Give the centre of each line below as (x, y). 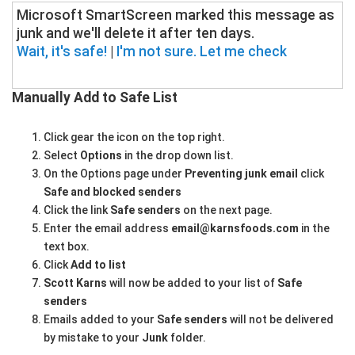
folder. (187, 337)
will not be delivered (281, 319)
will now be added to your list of (192, 282)
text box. (67, 246)
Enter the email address (107, 228)
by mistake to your (93, 337)
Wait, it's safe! (62, 52)
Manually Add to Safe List (95, 97)
